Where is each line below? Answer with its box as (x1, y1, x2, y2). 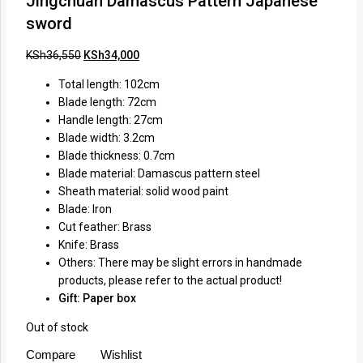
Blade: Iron (58, 203, 112, 216)
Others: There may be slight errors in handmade (58, 256, 302, 269)
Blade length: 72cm (58, 96, 156, 109)
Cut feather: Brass (58, 220, 152, 233)
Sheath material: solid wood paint (58, 185, 228, 198)
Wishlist (100, 348, 142, 361)
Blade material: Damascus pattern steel (58, 167, 260, 180)
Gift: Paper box (58, 292, 136, 305)
